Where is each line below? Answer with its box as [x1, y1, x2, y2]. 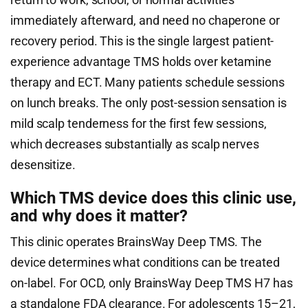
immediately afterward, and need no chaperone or [10, 13, 280, 27]
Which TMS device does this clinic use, [10, 188, 296, 208]
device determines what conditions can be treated [10, 255, 280, 269]
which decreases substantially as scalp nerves [10, 137, 259, 151]
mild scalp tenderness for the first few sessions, [10, 116, 267, 131]
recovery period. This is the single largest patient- [10, 34, 274, 48]
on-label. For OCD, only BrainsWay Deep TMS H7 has [10, 276, 293, 290]
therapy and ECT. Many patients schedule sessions [10, 75, 285, 89]
